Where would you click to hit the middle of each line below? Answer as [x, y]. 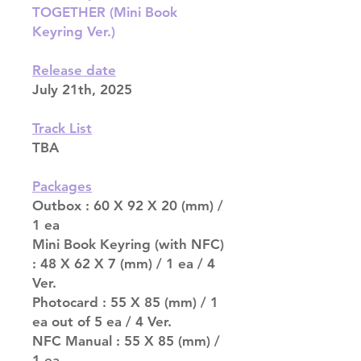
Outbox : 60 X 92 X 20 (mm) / [128, 206]
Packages [62, 187]
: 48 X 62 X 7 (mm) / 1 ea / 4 [124, 264]
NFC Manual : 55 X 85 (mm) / [126, 341]
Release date [74, 71]
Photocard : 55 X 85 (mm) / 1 [125, 303]
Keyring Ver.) [74, 32]
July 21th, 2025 [82, 90]
